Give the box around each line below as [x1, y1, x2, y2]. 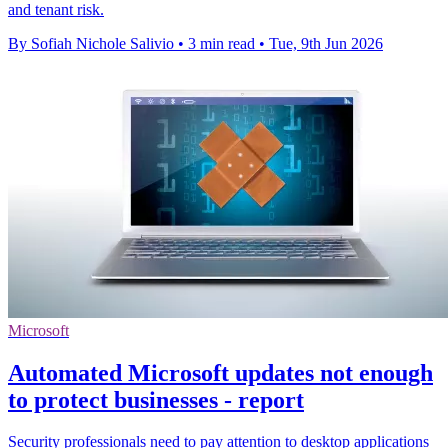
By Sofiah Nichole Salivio [8, 34, 174, 52]
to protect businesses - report [8, 386, 304, 413]
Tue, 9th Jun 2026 [269, 34, 383, 52]
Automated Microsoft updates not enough [8, 359, 433, 386]
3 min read [188, 34, 255, 52]
